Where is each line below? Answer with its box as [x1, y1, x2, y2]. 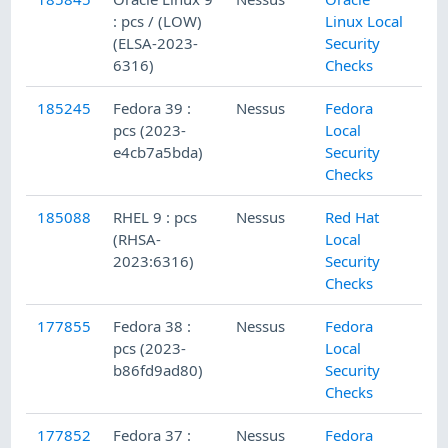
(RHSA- [113, 229, 162, 250]
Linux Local [325, 11, 404, 32]
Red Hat [325, 207, 380, 228]
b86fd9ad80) [113, 360, 204, 381]
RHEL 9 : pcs [113, 207, 198, 228]
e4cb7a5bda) [113, 142, 204, 163]
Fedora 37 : [113, 425, 192, 446]
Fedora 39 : [113, 98, 192, 119]
